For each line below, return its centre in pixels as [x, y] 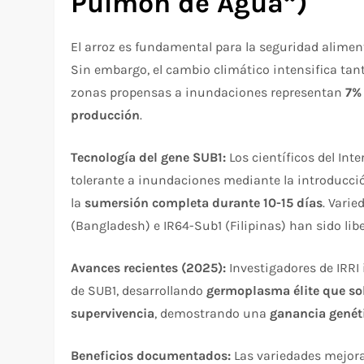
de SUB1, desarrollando [139, 290]
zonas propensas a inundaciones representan [208, 92]
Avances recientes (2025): [149, 267]
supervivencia [113, 313]
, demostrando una [212, 313]
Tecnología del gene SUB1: [149, 157]
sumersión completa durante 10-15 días [204, 202]
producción [106, 115]
